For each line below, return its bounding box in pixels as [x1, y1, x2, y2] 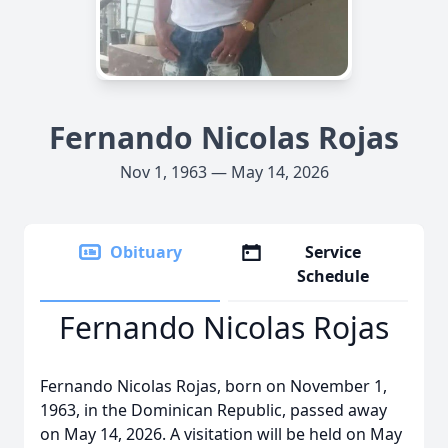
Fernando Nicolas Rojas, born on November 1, [40, 375, 387, 397]
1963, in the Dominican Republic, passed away [40, 399, 387, 421]
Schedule [297, 265, 370, 287]
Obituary [110, 241, 182, 263]
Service [305, 241, 362, 263]
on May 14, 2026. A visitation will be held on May [40, 423, 402, 445]
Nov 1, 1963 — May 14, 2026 [119, 161, 329, 183]
